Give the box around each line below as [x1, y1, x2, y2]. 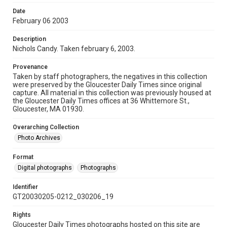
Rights [13, 211, 31, 218]
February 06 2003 [13, 17, 68, 25]
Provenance [13, 63, 48, 70]
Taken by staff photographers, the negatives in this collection [13, 72, 207, 81]
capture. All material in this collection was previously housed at [13, 89, 211, 97]
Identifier [13, 183, 38, 191]
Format [13, 154, 33, 161]
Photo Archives [18, 134, 60, 141]
